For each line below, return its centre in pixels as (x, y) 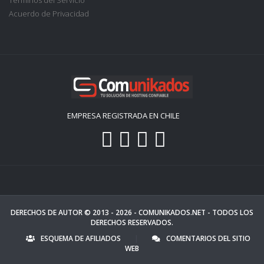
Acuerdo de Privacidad (49, 14)
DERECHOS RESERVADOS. (132, 222)
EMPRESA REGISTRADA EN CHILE (123, 115)
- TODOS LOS (230, 212)
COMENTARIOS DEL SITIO (208, 238)
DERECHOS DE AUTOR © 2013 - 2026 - (75, 212)
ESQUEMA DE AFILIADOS (80, 238)
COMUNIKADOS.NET (172, 212)
